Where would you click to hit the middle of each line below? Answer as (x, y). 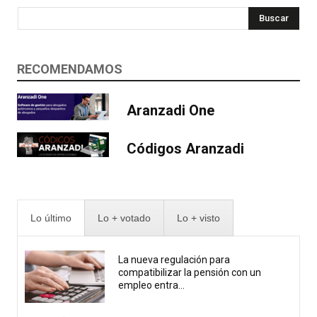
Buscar (274, 18)
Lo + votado (124, 218)
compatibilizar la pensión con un (190, 273)
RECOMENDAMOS (70, 69)
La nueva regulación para (174, 260)
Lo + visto (198, 218)
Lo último (51, 218)
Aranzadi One (171, 110)
